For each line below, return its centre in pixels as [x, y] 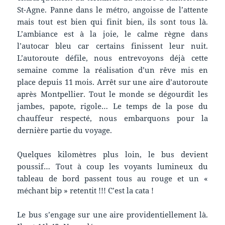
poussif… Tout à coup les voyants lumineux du [113, 166]
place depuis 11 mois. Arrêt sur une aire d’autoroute [113, 82]
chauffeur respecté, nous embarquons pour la [113, 118]
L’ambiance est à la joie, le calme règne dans [113, 34]
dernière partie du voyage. [65, 130]
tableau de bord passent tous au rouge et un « [113, 179]
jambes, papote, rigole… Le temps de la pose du [113, 106]
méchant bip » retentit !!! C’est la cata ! [86, 191]
